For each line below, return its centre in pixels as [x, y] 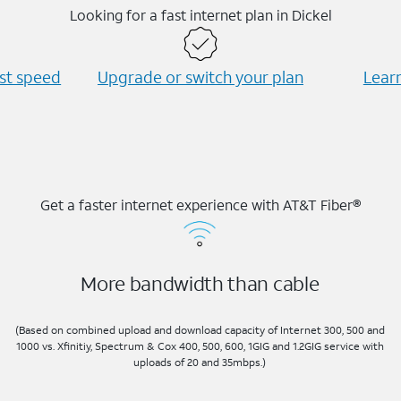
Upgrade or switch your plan [200, 77]
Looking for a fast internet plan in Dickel [200, 15]
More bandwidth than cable [200, 284]
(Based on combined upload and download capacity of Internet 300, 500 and [200, 329]
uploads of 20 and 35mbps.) [200, 362]
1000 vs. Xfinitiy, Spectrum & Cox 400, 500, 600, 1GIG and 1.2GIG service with [200, 346]
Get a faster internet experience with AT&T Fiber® [200, 205]
